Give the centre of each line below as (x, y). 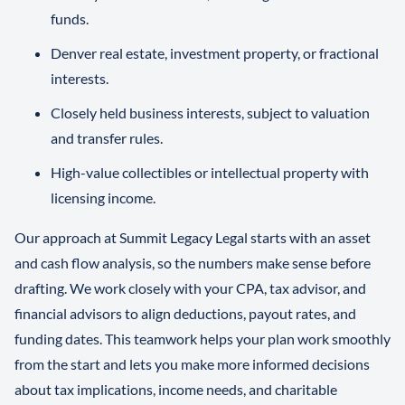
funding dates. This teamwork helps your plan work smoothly (202, 339)
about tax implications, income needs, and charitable (176, 390)
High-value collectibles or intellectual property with (210, 173)
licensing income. (103, 198)
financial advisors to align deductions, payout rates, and (185, 314)
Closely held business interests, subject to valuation (210, 113)
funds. (70, 19)
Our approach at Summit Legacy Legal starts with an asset (193, 238)
